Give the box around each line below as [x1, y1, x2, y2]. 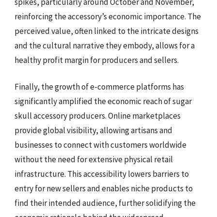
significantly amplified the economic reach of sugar [15, 96, 192, 107]
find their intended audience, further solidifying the [15, 198, 196, 208]
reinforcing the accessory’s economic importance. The [15, 11, 201, 22]
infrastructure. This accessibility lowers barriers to [15, 169, 189, 179]
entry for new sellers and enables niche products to [15, 183, 193, 194]
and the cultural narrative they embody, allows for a [15, 40, 195, 51]
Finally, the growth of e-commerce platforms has [15, 81, 184, 92]
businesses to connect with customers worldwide [15, 139, 186, 150]
